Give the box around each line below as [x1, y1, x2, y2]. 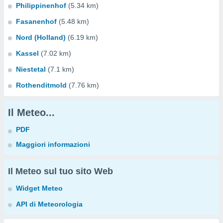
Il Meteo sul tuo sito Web [8, 166, 113, 176]
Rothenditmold [16, 81, 67, 89]
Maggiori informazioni [16, 140, 90, 148]
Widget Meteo [16, 184, 63, 192]
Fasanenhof [16, 17, 57, 25]
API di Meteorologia [16, 200, 83, 208]
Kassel [16, 49, 39, 57]
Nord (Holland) [16, 33, 66, 41]
